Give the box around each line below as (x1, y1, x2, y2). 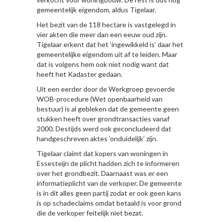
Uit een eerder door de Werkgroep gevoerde (37, 85, 175, 93)
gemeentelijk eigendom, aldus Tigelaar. (37, 5, 156, 14)
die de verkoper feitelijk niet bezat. (37, 209, 143, 217)
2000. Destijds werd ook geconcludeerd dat (37, 124, 171, 133)
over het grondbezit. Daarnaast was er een (37, 169, 168, 177)
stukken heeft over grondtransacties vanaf (37, 114, 169, 123)
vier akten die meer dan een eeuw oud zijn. (37, 30, 167, 39)
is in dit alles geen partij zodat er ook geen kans (37, 189, 181, 197)
